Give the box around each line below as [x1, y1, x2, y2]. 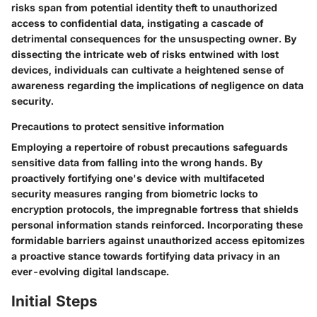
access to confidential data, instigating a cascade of [11, 17, 263, 30]
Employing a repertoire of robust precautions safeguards [11, 141, 288, 154]
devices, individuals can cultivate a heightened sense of [11, 64, 284, 76]
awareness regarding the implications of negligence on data [11, 79, 304, 92]
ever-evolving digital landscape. [11, 265, 169, 278]
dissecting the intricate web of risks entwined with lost [11, 48, 279, 61]
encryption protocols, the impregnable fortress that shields [11, 203, 299, 216]
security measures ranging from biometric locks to [11, 188, 258, 200]
